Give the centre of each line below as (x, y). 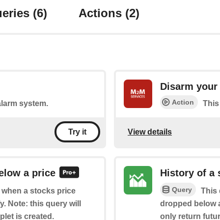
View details (150, 132)
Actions (102, 13)
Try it (77, 132)
